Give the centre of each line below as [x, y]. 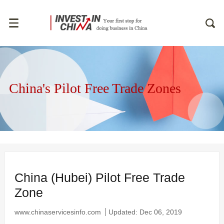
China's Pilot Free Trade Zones [95, 88]
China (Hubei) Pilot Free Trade [100, 178]
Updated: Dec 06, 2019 [145, 212]
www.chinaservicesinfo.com [58, 212]
